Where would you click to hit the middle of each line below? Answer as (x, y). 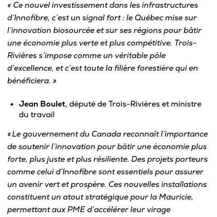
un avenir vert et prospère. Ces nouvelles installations (107, 184)
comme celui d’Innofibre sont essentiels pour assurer (105, 171)
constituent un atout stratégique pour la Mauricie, (100, 197)
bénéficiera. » (32, 80)
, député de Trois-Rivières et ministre (133, 104)
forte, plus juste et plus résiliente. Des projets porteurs (108, 159)
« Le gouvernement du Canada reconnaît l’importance (108, 134)
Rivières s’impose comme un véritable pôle (86, 55)
